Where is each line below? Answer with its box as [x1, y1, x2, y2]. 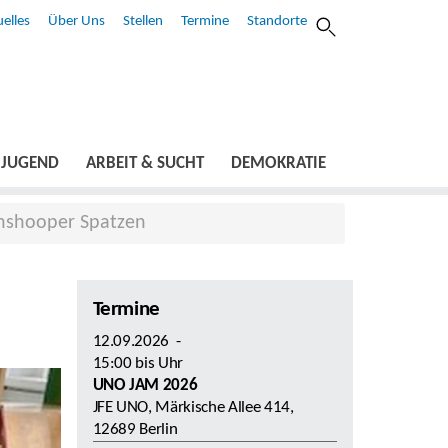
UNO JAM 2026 [92, 377, 198, 395]
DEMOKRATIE [231, 155, 326, 173]
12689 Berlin [92, 421, 178, 439]
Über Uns [47, 14, 105, 29]
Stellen [122, 14, 163, 29]
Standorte [246, 14, 307, 29]
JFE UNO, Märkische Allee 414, [92, 399, 294, 417]
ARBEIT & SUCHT [86, 155, 204, 173]
